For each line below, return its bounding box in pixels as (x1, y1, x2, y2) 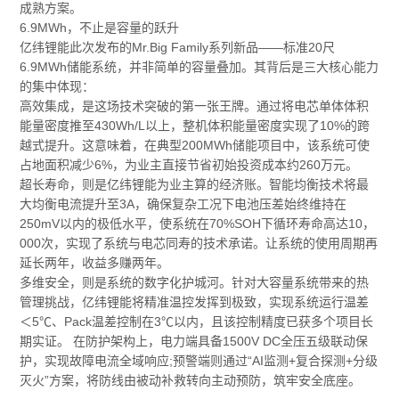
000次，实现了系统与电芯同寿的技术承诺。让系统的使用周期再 (20, 236, 379, 251)
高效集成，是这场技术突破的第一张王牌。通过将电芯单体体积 (20, 99, 370, 114)
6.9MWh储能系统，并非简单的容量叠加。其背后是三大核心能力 (20, 60, 379, 75)
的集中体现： (20, 79, 95, 94)
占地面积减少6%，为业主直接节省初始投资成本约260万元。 (20, 158, 359, 173)
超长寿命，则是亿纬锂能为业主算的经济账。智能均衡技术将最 (20, 177, 370, 192)
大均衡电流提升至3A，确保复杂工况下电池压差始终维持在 (20, 197, 347, 212)
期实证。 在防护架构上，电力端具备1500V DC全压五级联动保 (20, 334, 369, 349)
